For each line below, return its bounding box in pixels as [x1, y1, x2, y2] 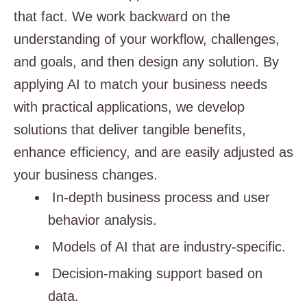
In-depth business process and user [48, 190, 270, 206]
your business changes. [14, 167, 158, 183]
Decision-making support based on [48, 266, 262, 282]
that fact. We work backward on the [14, 9, 230, 25]
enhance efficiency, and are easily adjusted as [14, 145, 293, 160]
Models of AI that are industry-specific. [48, 239, 286, 255]
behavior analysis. [48, 212, 157, 228]
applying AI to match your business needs [14, 77, 267, 93]
